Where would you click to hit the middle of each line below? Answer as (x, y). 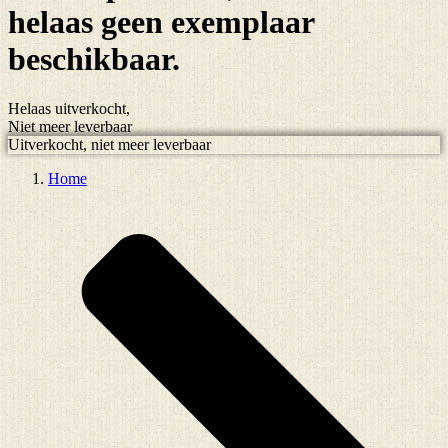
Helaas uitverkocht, (69, 108)
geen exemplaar (207, 22)
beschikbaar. (94, 59)
